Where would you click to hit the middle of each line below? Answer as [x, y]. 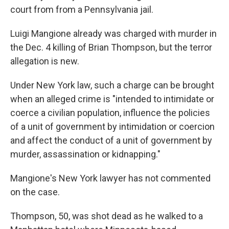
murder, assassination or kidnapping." [85, 154]
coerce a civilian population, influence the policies [110, 113]
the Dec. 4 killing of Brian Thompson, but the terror [111, 47]
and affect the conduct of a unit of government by [111, 140]
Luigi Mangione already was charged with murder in [113, 33]
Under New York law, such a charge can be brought [112, 85]
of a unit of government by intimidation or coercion [112, 127]
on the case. [35, 192]
